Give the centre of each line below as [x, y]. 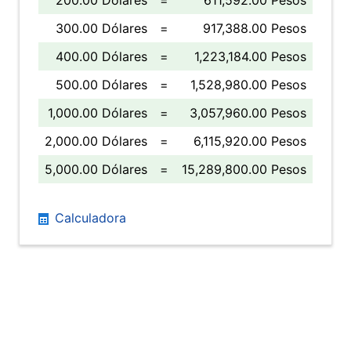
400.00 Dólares [101, 56]
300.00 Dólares [101, 28]
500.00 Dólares [101, 85]
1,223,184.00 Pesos [250, 56]
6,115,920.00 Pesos [250, 141]
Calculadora [89, 218]
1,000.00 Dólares [98, 113]
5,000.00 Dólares [96, 169]
